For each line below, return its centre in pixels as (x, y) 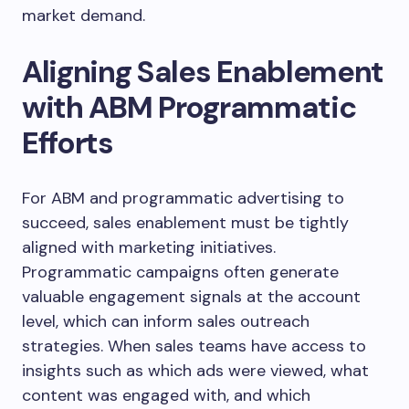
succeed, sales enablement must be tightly (185, 222)
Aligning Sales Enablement (203, 71)
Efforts (68, 142)
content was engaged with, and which (166, 395)
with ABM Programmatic (189, 107)
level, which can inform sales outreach (166, 321)
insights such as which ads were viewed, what (195, 370)
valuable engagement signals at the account (191, 296)
